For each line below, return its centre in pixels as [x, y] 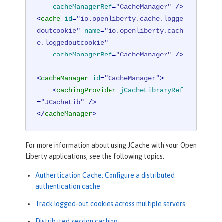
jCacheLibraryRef [152, 90]
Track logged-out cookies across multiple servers [110, 204]
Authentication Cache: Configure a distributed [105, 176]
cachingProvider [86, 90]
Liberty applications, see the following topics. [95, 156]
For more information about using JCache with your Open [111, 145]
